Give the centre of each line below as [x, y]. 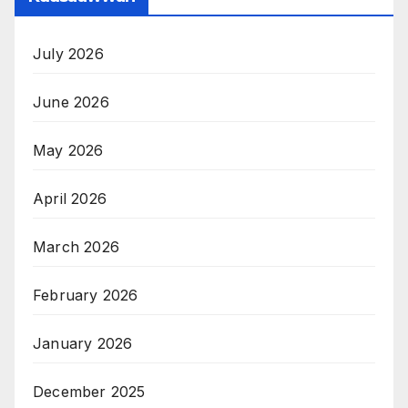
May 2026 [68, 150]
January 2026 [83, 343]
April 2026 [70, 198]
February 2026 [86, 295]
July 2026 [68, 53]
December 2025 [89, 391]
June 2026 [71, 102]
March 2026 [76, 246]
